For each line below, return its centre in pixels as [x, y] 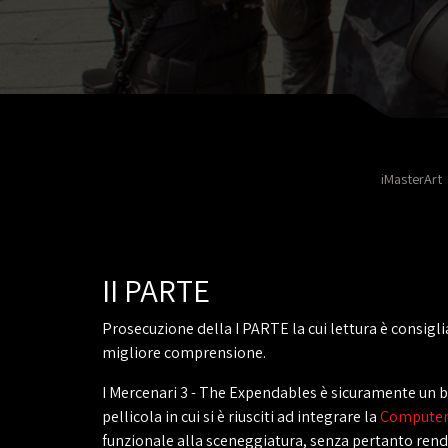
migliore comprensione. [184, 352]
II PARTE [156, 290]
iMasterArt [411, 178]
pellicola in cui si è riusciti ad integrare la [241, 416]
